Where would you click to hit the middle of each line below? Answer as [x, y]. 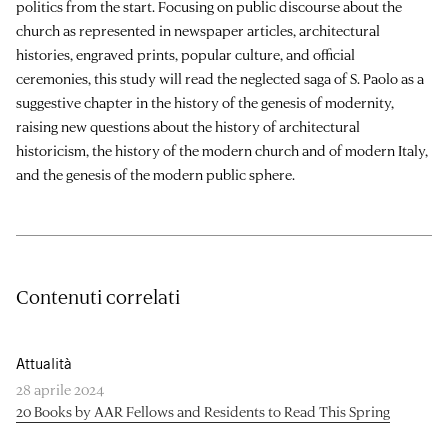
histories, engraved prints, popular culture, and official [185, 55]
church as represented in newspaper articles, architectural [198, 31]
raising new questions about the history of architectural [188, 127]
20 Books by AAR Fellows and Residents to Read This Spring [203, 412]
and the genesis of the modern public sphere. [155, 175]
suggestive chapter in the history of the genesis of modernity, [205, 103]
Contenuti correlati [98, 297]
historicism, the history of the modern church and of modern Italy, [222, 151]
